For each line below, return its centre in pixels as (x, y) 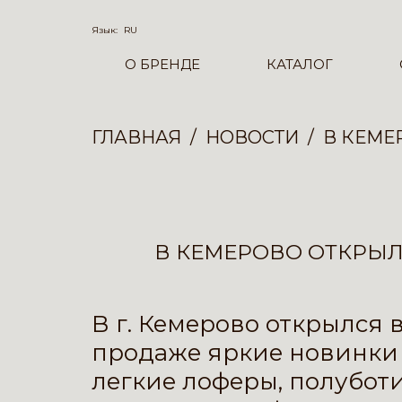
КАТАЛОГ (299, 65)
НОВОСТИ (252, 137)
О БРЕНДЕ (162, 65)
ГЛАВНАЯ (136, 137)
